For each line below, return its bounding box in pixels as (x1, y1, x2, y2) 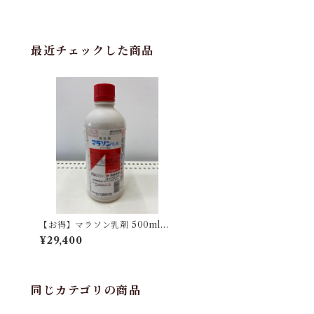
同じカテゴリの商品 (31, 283, 142, 298)
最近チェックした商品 (31, 43, 155, 58)
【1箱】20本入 (39, 230, 100, 241)
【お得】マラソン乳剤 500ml (39, 219, 170, 231)
